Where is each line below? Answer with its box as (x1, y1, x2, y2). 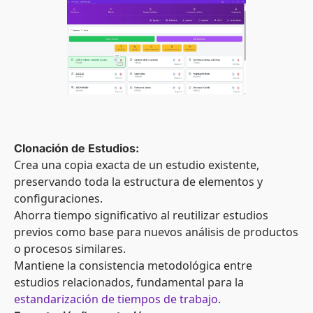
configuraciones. (14, 191, 103, 207)
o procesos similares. (14, 241, 126, 257)
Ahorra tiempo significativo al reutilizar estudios (14, 208, 268, 224)
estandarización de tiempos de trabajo (14, 291, 218, 307)
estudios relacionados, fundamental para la (14, 275, 244, 291)
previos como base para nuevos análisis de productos (14, 224, 298, 240)
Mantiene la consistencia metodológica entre (14, 258, 252, 274)
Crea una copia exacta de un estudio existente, (14, 157, 259, 173)
